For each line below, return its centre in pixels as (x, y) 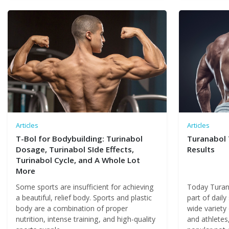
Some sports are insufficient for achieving (85, 187)
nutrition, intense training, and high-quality (86, 219)
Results (201, 149)
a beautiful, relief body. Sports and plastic (84, 198)
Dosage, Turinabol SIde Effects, (75, 149)
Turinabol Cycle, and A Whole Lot (78, 160)
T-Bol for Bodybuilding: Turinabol (79, 139)
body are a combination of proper (72, 208)
